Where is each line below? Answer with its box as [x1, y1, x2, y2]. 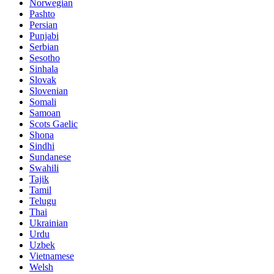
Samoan [29, 108, 61, 119]
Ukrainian [29, 218, 68, 229]
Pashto [29, 9, 55, 20]
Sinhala [29, 64, 58, 75]
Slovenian [29, 86, 68, 97]
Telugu [29, 196, 56, 207]
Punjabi [29, 31, 59, 42]
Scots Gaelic [29, 119, 78, 130]
